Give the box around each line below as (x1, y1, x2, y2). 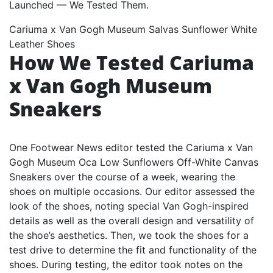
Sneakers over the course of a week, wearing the (9, 170, 235, 183)
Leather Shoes (9, 37, 75, 50)
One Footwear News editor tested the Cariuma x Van (9, 141, 253, 154)
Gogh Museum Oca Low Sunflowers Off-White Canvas (9, 155, 258, 168)
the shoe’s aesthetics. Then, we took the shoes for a (9, 229, 249, 241)
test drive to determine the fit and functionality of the (9, 243, 257, 256)
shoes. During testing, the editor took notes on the (9, 258, 243, 271)
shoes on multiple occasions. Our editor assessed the (9, 185, 255, 197)
